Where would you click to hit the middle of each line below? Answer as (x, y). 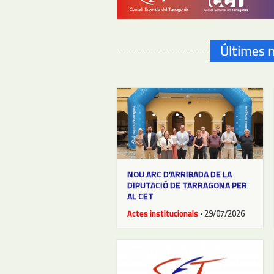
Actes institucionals (163, 213)
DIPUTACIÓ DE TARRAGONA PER (187, 185)
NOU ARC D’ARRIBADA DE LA (180, 174)
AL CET (140, 196)
